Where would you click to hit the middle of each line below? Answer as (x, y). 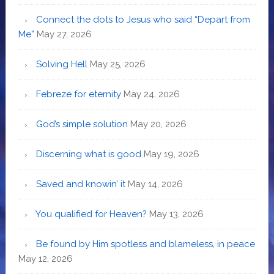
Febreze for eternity (78, 94)
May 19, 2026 (171, 154)
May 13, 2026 (176, 214)
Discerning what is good (88, 154)
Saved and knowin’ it (80, 184)
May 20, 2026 (158, 124)
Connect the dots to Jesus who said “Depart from (143, 19)
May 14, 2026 (155, 184)
